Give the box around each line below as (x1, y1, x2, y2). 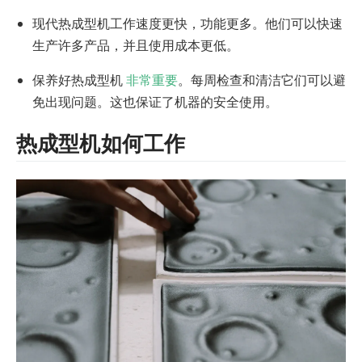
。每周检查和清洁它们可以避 (178, 70, 346, 89)
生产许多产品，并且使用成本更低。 (32, 36, 239, 54)
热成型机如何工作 (16, 131, 186, 156)
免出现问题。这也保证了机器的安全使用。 (32, 92, 278, 111)
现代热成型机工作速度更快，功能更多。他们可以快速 (32, 14, 343, 32)
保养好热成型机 (32, 70, 126, 89)
